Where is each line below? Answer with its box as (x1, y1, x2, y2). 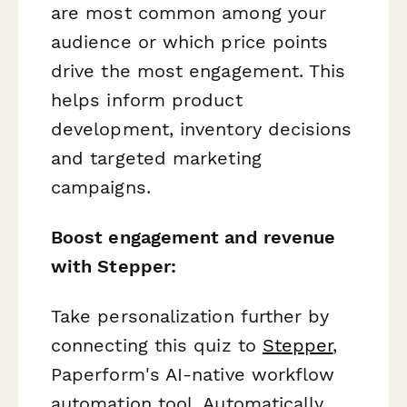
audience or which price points (51, 30, 329, 53)
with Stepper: (51, 254, 177, 277)
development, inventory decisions (51, 117, 352, 140)
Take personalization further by (51, 304, 330, 327)
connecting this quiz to (51, 333, 263, 356)
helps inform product (51, 88, 243, 111)
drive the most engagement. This (51, 59, 346, 82)
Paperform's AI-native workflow (51, 362, 335, 385)
